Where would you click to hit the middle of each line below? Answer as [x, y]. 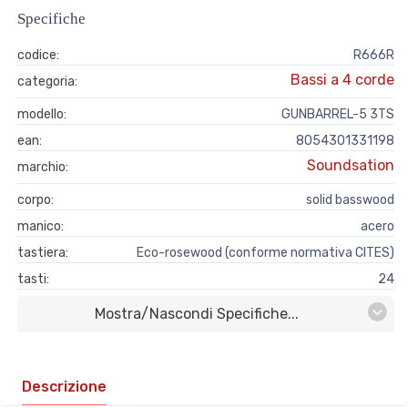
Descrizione [64, 387]
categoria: [47, 82]
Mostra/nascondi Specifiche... [196, 314]
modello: [42, 114]
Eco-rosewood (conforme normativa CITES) [265, 253]
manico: [41, 226]
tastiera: [43, 253]
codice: [38, 55]
